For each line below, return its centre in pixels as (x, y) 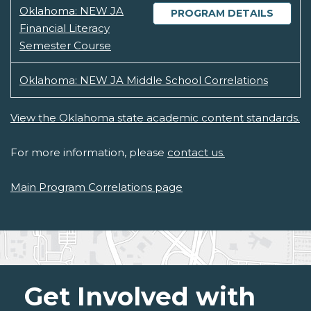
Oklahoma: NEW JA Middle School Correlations (144, 81)
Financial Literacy (65, 28)
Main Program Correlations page (96, 187)
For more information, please (89, 153)
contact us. (196, 153)
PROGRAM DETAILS (222, 14)
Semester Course (65, 46)
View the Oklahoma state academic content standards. (155, 118)
